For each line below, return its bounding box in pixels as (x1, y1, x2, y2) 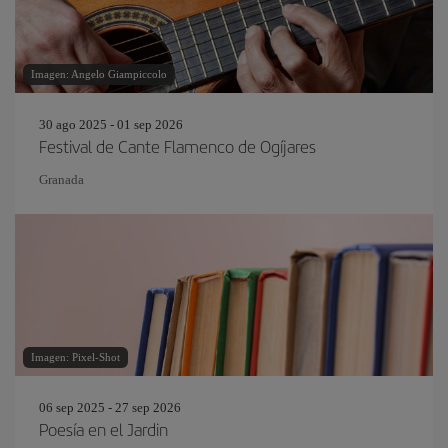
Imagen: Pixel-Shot (31, 351, 120, 363)
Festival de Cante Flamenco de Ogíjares (39, 134, 316, 158)
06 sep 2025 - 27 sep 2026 (39, 400, 181, 415)
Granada (39, 172, 84, 187)
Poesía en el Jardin (39, 417, 168, 441)
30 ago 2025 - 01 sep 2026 (39, 117, 183, 132)
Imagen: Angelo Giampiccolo (31, 68, 167, 80)
